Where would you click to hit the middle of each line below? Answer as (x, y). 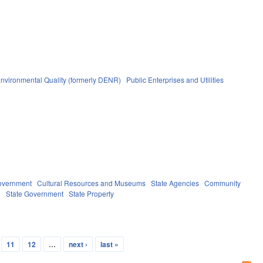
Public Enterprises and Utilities (175, 79)
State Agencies (175, 183)
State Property (92, 193)
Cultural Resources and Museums (92, 183)
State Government (35, 193)
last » (109, 244)
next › (78, 244)
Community (223, 183)
